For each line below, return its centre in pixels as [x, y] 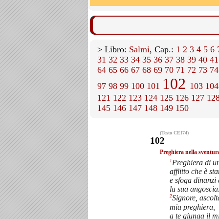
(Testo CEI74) [174, 133]
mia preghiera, [192, 207]
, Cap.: [163, 49]
